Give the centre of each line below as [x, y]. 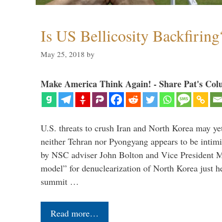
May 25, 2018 [63, 54]
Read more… [75, 213]
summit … [60, 182]
